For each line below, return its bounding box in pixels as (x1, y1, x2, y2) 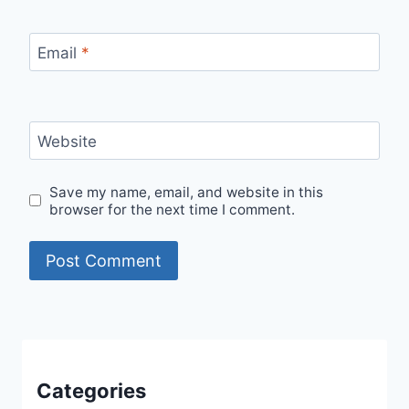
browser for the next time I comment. (49, 200, 296, 218)
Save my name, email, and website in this (49, 183, 324, 201)
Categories (37, 379, 146, 404)
